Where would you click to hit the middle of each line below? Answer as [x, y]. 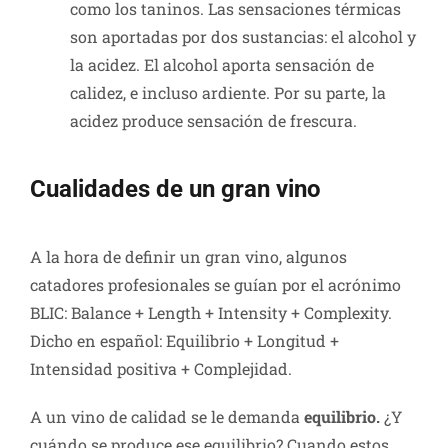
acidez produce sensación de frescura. [213, 121]
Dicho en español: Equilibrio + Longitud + [184, 341]
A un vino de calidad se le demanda [165, 417]
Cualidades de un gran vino [175, 189]
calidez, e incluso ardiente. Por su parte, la [228, 93]
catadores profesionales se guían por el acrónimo [215, 285]
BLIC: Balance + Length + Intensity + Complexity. [211, 313]
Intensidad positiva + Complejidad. [161, 369]
